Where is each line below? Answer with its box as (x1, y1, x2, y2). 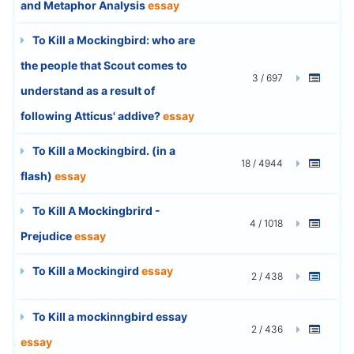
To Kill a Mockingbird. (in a (30, 143, 175, 157)
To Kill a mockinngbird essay (30, 309, 187, 323)
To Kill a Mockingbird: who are (30, 32, 195, 47)
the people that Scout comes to (21, 58, 187, 72)
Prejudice (21, 228, 74, 243)
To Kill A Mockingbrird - (30, 203, 160, 217)
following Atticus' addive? (21, 108, 163, 122)
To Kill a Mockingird (30, 263, 141, 277)
